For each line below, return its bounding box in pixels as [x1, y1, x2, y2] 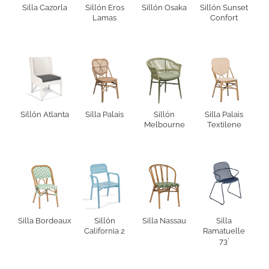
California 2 [84, 226, 125, 236]
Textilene [207, 119, 241, 129]
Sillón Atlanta [20, 109, 70, 119]
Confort [210, 13, 238, 23]
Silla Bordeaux [18, 216, 72, 226]
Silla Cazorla [22, 3, 68, 13]
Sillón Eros [85, 3, 124, 13]
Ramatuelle [203, 226, 246, 236]
